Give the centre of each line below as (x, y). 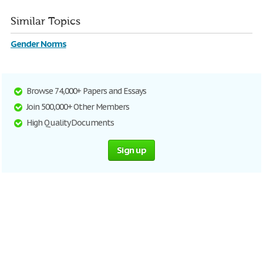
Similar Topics (45, 21)
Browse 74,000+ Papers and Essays (86, 91)
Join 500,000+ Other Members (78, 107)
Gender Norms (38, 44)
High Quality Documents (70, 123)
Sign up (131, 150)
